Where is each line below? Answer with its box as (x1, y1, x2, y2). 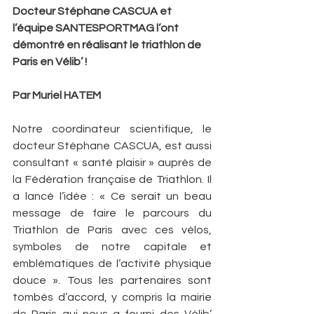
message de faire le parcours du (13, 207, 212, 219)
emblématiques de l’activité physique (13, 258, 212, 269)
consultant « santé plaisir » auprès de (13, 157, 212, 168)
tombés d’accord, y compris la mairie (13, 292, 212, 303)
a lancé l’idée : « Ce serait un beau (13, 191, 212, 202)
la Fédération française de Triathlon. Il (13, 174, 212, 185)
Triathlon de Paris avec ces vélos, (13, 224, 212, 235)
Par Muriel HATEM (13, 90, 103, 101)
